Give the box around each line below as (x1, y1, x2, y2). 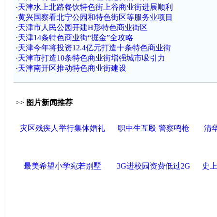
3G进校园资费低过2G (116, 162, 190, 170)
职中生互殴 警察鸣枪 (117, 124, 189, 132)
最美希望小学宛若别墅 (23, 162, 101, 170)
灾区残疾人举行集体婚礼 (19, 124, 105, 132)
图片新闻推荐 (26, 98, 73, 107)
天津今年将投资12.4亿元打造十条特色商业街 (17, 44, 171, 52)
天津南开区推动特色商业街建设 (17, 64, 126, 72)
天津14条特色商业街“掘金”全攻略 (17, 33, 133, 42)
